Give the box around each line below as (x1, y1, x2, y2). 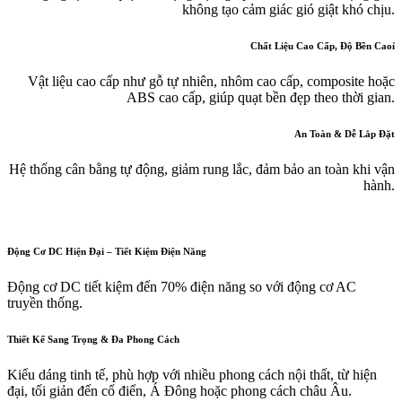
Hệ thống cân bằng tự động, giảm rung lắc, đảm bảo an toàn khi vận (9, 161, 395, 177)
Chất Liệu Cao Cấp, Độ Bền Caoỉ (250, 39, 395, 51)
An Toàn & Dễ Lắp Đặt (294, 127, 395, 139)
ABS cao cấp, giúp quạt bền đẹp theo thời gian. (127, 89, 395, 105)
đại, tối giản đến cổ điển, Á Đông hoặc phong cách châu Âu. (7, 383, 352, 399)
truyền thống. (7, 295, 83, 311)
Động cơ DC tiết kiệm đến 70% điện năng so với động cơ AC (7, 279, 356, 295)
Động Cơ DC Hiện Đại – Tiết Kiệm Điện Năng (7, 246, 206, 258)
